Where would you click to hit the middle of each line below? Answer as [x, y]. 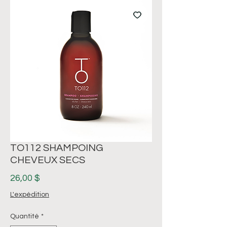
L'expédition [30, 194]
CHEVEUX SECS [48, 160]
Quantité [25, 216]
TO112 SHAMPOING [57, 148]
